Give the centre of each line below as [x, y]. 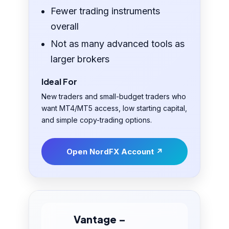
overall [65, 27]
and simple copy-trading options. [97, 120]
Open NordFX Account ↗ [114, 152]
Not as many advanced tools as [118, 44]
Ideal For [60, 82]
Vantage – [100, 219]
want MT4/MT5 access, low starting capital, [114, 108]
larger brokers [80, 59]
